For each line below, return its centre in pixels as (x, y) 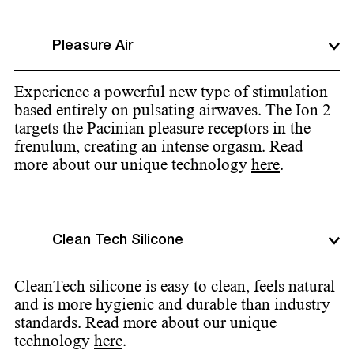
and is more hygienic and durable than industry (172, 305)
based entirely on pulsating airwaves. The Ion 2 (173, 110)
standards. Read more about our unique (145, 323)
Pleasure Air (92, 46)
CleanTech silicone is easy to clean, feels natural (175, 286)
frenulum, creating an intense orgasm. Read (159, 147)
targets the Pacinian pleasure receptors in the (162, 128)
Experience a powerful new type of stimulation (171, 92)
